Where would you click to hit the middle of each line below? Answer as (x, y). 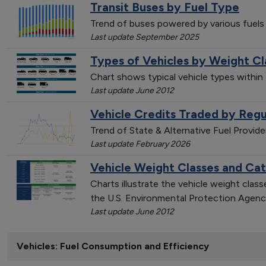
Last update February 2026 (140, 144)
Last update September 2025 (145, 37)
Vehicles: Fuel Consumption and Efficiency (113, 246)
